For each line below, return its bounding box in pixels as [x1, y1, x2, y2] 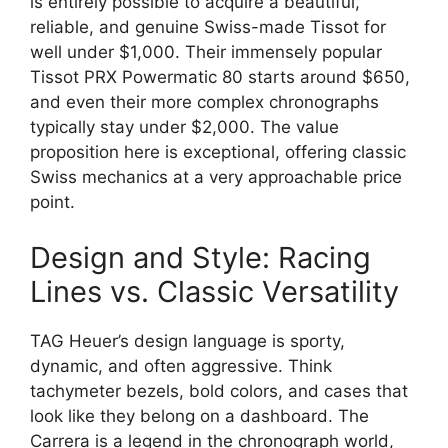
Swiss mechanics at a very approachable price [30, 167, 402, 187]
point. [30, 192, 75, 212]
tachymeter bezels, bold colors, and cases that [30, 380, 408, 401]
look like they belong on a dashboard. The [30, 405, 369, 426]
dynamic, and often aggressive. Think [30, 355, 332, 376]
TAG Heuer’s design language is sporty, [30, 330, 345, 351]
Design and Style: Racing [30, 239, 371, 275]
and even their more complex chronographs [30, 92, 379, 112]
